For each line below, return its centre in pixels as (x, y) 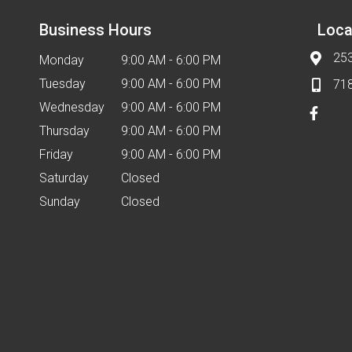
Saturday (64, 178)
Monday (62, 60)
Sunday (60, 202)
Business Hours (95, 30)
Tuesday (62, 84)
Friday (56, 154)
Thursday (64, 131)
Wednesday (72, 107)
